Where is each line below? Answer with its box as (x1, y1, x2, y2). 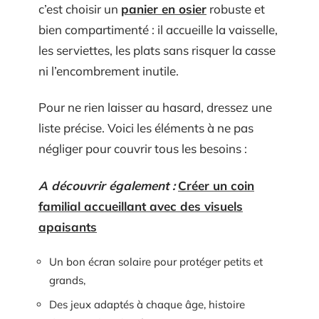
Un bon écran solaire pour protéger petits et (49, 255, 263, 268)
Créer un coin (178, 177, 254, 193)
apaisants (38, 219, 97, 234)
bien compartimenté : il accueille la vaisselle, (38, 21, 278, 37)
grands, (49, 273, 85, 287)
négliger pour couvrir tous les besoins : (38, 141, 247, 156)
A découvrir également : (38, 177, 175, 193)
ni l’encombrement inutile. (38, 63, 179, 78)
